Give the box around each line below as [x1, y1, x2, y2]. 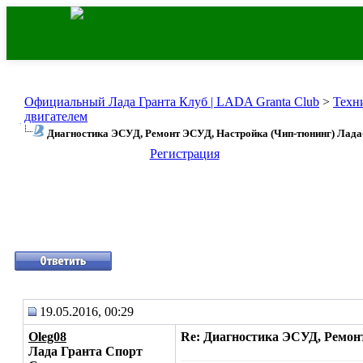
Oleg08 [28, 330, 66, 344]
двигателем [24, 109, 88, 123]
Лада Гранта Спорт [28, 344, 143, 358]
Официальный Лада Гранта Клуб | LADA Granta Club [24, 95, 319, 109]
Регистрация [149, 147, 220, 160]
